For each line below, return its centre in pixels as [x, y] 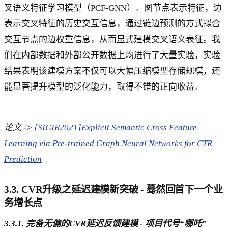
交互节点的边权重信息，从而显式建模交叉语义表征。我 [112, 40]
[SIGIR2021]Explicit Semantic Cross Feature [116, 127]
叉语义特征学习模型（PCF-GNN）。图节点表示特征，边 [113, 8]
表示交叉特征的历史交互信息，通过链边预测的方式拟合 [112, 24]
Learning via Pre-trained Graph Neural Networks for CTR [108, 143]
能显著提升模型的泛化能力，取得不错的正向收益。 [104, 87]
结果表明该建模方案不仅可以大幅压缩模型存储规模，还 [112, 71]
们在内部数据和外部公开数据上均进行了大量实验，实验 [112, 55]
